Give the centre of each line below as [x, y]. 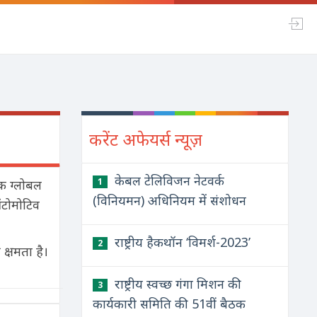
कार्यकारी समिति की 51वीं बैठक [169, 304]
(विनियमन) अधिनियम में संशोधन [169, 200]
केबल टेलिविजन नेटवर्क [167, 180]
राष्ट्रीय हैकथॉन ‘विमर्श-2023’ [180, 242]
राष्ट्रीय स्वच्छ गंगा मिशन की [176, 284]
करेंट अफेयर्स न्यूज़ [145, 139]
